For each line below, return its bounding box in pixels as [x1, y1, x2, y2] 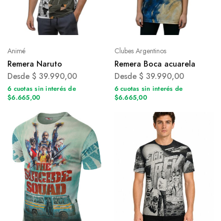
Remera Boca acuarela [114, 58, 195, 70]
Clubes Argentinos [114, 45, 166, 56]
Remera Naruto [7, 58, 62, 70]
